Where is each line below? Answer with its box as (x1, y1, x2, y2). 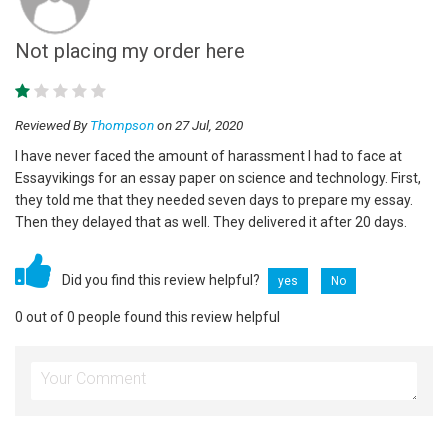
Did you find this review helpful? (62, 271, 263, 288)
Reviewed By (15, 116, 90, 133)
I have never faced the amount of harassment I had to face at (15, 147, 402, 164)
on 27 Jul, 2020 (154, 116, 243, 133)
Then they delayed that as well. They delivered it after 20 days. (15, 213, 407, 230)
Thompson (90, 116, 154, 133)
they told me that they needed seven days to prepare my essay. (15, 191, 413, 208)
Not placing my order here (15, 38, 245, 63)
